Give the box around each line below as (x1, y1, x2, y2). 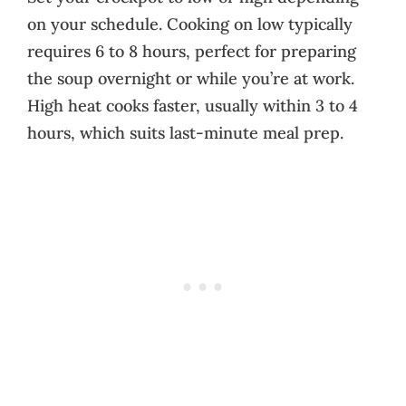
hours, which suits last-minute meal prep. (27, 121, 343, 143)
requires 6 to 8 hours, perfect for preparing (27, 40, 356, 62)
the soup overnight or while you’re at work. (27, 67, 354, 89)
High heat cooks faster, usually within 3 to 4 (27, 94, 358, 116)
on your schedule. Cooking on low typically (27, 13, 353, 34)
